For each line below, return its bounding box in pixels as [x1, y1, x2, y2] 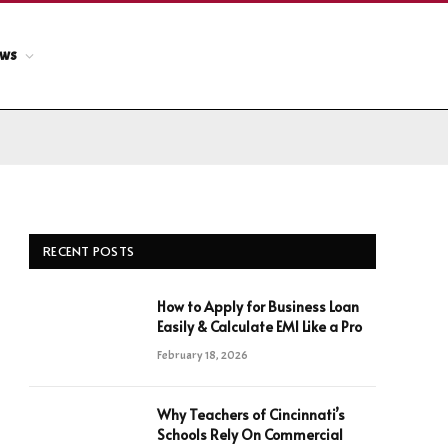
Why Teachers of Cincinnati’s [157, 405, 345, 424]
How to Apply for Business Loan [157, 297, 359, 316]
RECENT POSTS [43, 242, 135, 260]
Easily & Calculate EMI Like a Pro [157, 317, 362, 336]
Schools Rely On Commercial [157, 425, 343, 444]
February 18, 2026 [157, 347, 248, 363]
